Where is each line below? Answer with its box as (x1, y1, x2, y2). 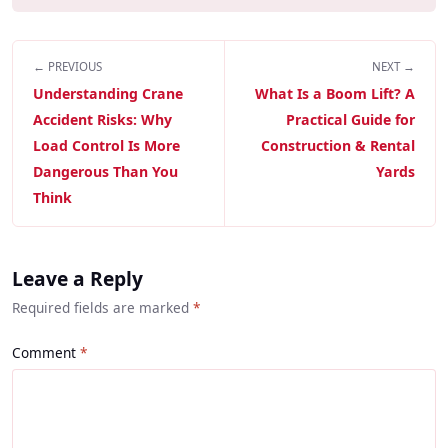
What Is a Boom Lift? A (255, 84, 415, 104)
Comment (12, 343, 76, 363)
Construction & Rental (261, 136, 415, 156)
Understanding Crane (33, 84, 183, 104)
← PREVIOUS (33, 59, 102, 75)
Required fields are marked (12, 298, 193, 318)
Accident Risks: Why (33, 110, 172, 130)
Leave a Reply (12, 265, 143, 293)
